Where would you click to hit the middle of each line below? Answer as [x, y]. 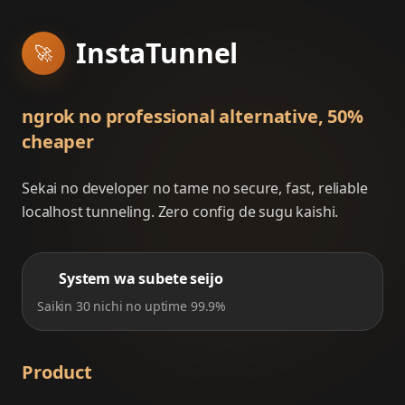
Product [57, 372]
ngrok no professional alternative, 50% [193, 116]
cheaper [58, 141]
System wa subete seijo [141, 278]
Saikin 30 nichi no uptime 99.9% [132, 306]
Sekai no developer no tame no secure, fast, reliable [195, 188]
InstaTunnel [157, 53]
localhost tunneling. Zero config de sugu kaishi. [180, 212]
